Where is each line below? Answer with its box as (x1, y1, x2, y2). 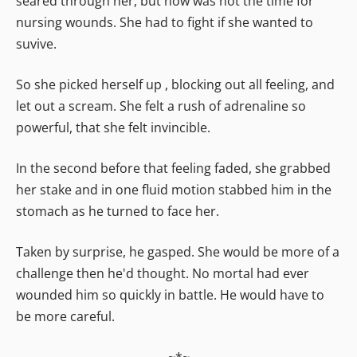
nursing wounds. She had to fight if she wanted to (16, 13, 313, 31)
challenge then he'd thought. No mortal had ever (16, 264, 309, 282)
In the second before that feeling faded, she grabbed (16, 159, 331, 177)
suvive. (16, 34, 57, 53)
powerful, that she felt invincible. (16, 118, 210, 136)
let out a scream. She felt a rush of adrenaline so (16, 96, 306, 115)
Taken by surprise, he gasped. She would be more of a (16, 242, 339, 261)
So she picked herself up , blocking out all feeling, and (16, 75, 335, 93)
